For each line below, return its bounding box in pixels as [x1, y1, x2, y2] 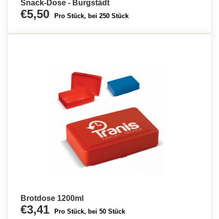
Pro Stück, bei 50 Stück [54, 208, 125, 215]
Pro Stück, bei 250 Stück [54, 12, 129, 20]
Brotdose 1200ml [21, 194, 84, 202]
